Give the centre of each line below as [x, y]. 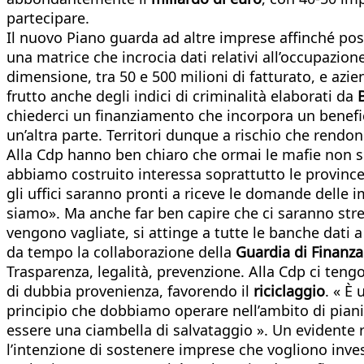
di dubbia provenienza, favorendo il [130, 290]
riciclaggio [289, 290]
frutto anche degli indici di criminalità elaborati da [182, 95]
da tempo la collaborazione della [121, 251]
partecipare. [48, 17]
